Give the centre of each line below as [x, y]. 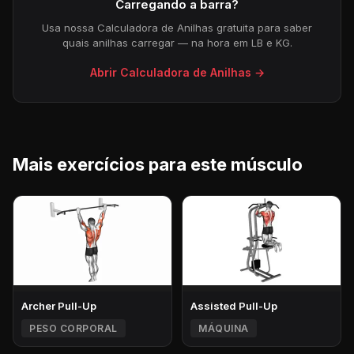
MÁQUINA [224, 328]
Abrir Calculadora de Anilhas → [177, 72]
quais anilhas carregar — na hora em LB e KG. [177, 42]
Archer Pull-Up [59, 305]
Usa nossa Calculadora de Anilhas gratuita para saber [177, 27]
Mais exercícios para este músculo [158, 164]
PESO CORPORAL [73, 328]
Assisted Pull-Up [234, 305]
